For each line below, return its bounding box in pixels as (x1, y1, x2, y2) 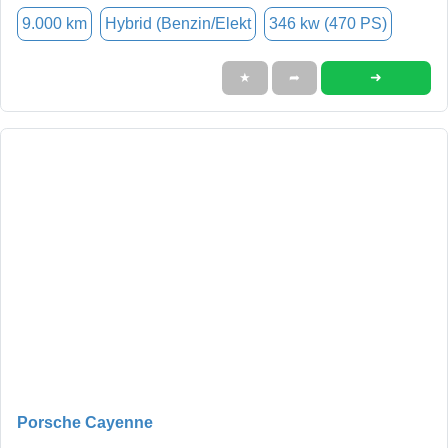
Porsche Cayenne (17, 413, 153, 431)
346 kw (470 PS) (269, 14, 387, 32)
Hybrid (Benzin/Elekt (105, 14, 251, 32)
